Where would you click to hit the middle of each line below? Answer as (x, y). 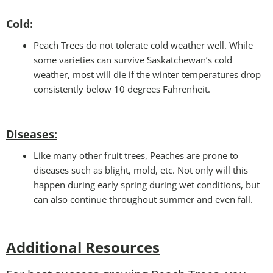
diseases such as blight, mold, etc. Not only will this (141, 170)
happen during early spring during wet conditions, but (147, 184)
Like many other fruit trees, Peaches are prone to (136, 155)
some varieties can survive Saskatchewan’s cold (133, 59)
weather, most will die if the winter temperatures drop (147, 74)
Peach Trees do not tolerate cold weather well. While (143, 45)
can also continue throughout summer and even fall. (143, 199)
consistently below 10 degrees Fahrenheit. (122, 89)
